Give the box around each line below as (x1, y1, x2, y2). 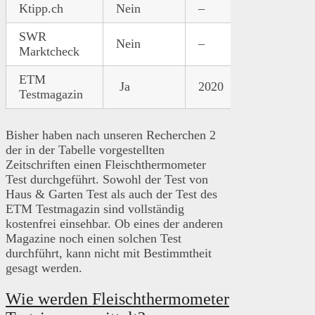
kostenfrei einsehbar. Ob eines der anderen (6, 216, 223, 231)
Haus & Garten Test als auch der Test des (6, 186, 217, 201)
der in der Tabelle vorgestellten (6, 142, 165, 157)
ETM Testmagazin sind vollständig (6, 201, 184, 216)
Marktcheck (19, 44, 79, 58)
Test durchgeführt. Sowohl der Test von (6, 172, 208, 186)
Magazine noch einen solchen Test (6, 231, 181, 245)
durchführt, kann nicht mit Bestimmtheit (6, 245, 212, 260)
